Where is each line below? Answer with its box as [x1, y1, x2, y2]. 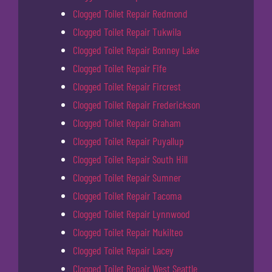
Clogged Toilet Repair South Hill [73, 152, 188, 166]
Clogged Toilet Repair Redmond [73, 7, 188, 21]
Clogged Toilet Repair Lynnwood [73, 207, 190, 221]
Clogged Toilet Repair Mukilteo [73, 225, 183, 239]
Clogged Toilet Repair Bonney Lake [73, 43, 199, 57]
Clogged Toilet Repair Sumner [73, 171, 181, 185]
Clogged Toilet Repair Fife [73, 61, 166, 75]
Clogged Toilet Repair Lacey [73, 243, 174, 257]
